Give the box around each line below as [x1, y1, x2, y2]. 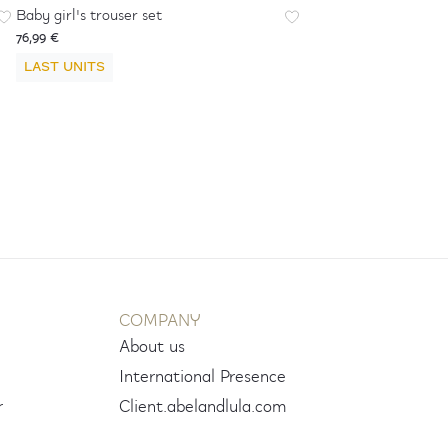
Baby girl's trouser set [16, 4, 162, 28]
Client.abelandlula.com [118, 393, 287, 421]
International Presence [118, 363, 286, 391]
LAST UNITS [24, 56, 105, 79]
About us [118, 333, 185, 361]
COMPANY [118, 307, 200, 335]
